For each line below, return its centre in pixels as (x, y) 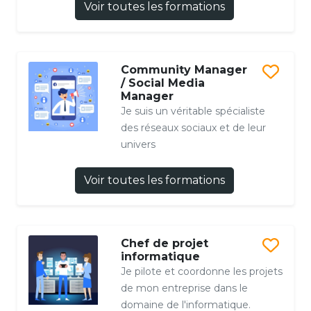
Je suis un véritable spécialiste (193, 111)
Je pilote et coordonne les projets (201, 272)
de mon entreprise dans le (184, 288)
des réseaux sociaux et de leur (193, 128)
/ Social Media (162, 83)
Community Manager (184, 70)
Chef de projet (164, 244)
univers (138, 145)
